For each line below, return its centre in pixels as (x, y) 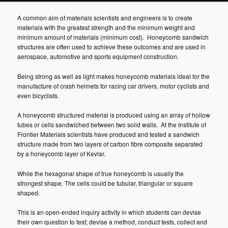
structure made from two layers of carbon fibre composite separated (110, 144)
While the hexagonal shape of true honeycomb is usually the (101, 173)
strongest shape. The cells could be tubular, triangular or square (105, 183)
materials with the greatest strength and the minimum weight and (106, 27)
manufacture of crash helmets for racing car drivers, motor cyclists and (113, 85)
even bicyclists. (38, 95)
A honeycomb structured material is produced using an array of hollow (114, 115)
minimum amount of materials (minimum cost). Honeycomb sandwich (113, 37)
